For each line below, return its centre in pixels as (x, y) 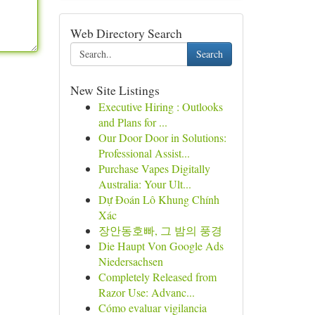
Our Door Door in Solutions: (162, 137)
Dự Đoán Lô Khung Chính (159, 199)
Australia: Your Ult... (144, 184)
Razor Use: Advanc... (146, 292)
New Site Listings (115, 90)
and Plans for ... (133, 122)
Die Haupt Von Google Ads (161, 246)
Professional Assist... (144, 153)
